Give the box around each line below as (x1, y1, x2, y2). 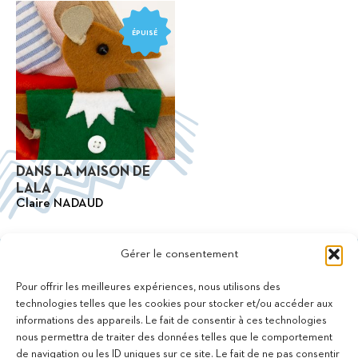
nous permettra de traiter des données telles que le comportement (16, 332, 332, 343)
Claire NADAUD (16, 197, 103, 210)
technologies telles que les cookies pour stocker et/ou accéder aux (16, 298, 333, 309)
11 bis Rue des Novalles (16, 325, 119, 336)
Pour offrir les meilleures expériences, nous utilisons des (16, 281, 280, 292)
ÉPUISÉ (132, 29, 158, 37)
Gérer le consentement (120, 248, 238, 260)
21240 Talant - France (16, 340, 118, 351)
